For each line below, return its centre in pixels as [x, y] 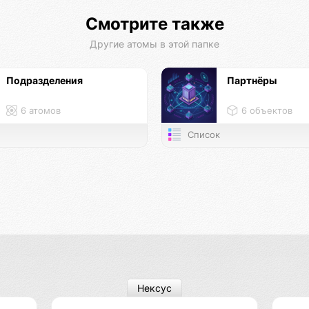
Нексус [154, 288]
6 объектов [267, 111]
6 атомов [41, 111]
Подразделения [44, 81]
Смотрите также [154, 24]
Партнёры [252, 81]
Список [202, 135]
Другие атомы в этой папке [154, 44]
